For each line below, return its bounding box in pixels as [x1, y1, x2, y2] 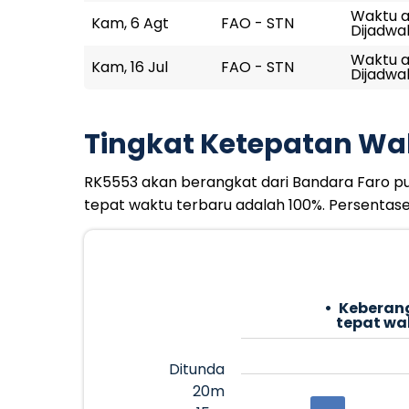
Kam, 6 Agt [91, 13, 169, 34]
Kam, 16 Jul [91, 57, 168, 78]
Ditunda [168, 359, 225, 380]
